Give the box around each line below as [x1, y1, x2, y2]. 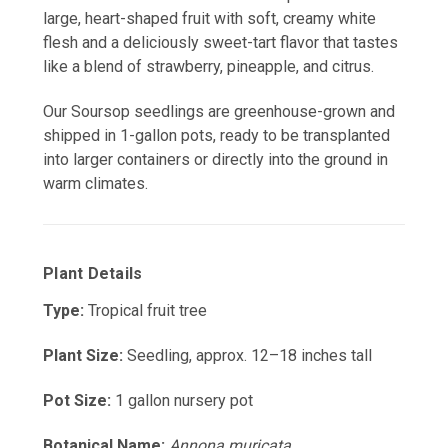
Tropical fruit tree [84, 301, 207, 321]
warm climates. [43, 174, 148, 194]
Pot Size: [43, 391, 111, 411]
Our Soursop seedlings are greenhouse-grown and [43, 102, 395, 122]
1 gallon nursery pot [111, 391, 253, 411]
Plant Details [43, 264, 143, 284]
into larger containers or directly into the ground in [43, 150, 388, 170]
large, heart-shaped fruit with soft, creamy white [43, 9, 376, 29]
